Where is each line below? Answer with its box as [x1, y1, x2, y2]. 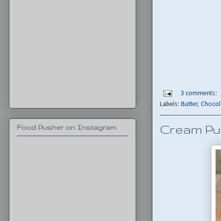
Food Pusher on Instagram [17, 123, 116, 132]
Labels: [160, 101, 181, 109]
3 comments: [181, 90, 217, 98]
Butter [181, 101, 198, 109]
